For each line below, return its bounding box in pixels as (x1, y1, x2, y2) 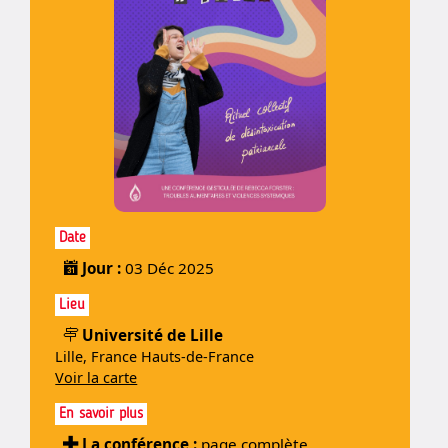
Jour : (82, 258, 126, 279)
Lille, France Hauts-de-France (55, 346, 255, 366)
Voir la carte (55, 367, 138, 387)
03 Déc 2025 (125, 258, 215, 279)
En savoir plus (59, 406, 144, 423)
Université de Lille (82, 324, 224, 345)
